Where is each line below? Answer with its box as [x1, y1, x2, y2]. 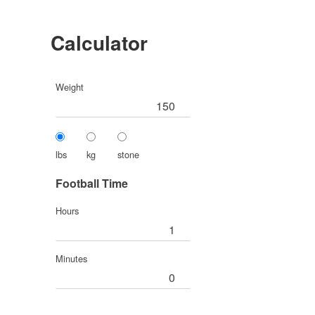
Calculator [51, 27, 148, 57]
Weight [56, 79, 84, 94]
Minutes [56, 251, 87, 265]
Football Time [56, 174, 128, 191]
